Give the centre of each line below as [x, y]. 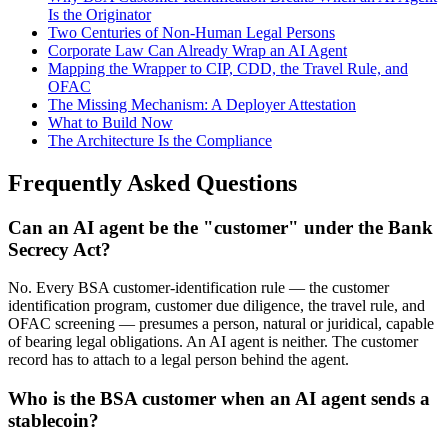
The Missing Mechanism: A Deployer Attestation [202, 104]
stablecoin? [53, 420]
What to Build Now [110, 122]
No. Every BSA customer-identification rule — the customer [198, 288]
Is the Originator [99, 14]
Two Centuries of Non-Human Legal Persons [191, 32]
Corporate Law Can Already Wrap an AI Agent [197, 50]
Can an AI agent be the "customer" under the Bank [220, 227]
